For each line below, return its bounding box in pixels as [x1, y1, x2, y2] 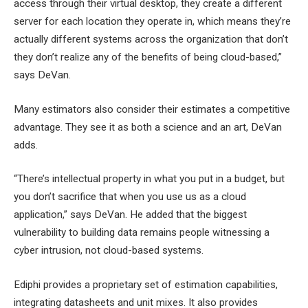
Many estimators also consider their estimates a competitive [14, 102, 290, 115]
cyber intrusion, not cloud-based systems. [14, 244, 203, 257]
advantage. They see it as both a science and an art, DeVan [14, 120, 282, 133]
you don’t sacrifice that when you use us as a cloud [14, 190, 246, 203]
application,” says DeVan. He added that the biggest [14, 208, 247, 221]
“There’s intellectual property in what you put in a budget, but [14, 173, 285, 186]
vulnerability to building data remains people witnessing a [14, 226, 269, 239]
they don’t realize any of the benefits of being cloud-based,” [14, 51, 282, 64]
